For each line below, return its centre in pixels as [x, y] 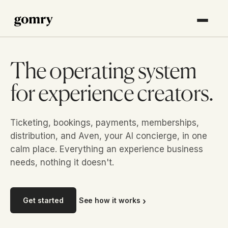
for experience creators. [112, 95]
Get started [43, 200]
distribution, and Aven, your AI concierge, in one [109, 136]
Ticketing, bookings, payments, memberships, [105, 123]
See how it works [109, 200]
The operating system [104, 72]
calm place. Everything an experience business [107, 149]
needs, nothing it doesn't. [62, 162]
